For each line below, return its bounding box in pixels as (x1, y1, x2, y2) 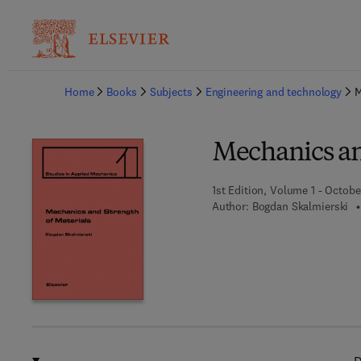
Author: (211, 199, 249, 214)
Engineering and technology (205, 85, 342, 99)
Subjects (149, 85, 193, 99)
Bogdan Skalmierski (251, 199, 349, 214)
